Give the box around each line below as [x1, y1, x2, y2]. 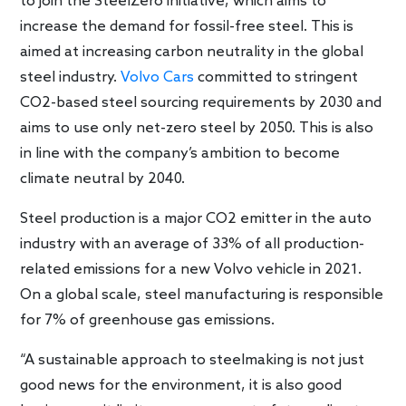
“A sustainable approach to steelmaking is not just [20, 351, 365, 369]
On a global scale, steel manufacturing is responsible [20, 285, 384, 304]
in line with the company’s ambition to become [20, 144, 341, 162]
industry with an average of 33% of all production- [20, 235, 365, 253]
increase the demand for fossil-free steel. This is [20, 17, 354, 35]
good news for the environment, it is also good [20, 376, 343, 394]
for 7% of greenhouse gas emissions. [20, 311, 275, 329]
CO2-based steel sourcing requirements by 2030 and [20, 93, 382, 111]
